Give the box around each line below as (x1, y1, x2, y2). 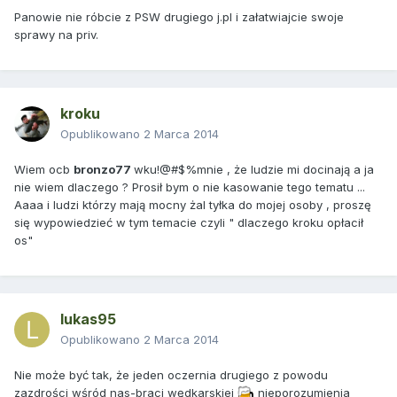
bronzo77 (74, 162, 134, 177)
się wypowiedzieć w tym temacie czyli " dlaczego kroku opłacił (14, 215, 363, 230)
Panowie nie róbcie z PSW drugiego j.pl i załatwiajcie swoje (14, 10, 344, 25)
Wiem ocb (14, 162, 74, 177)
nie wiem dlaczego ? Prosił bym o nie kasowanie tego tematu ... (14, 180, 365, 195)
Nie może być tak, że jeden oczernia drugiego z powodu (14, 368, 328, 383)
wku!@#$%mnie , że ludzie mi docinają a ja (134, 162, 374, 177)
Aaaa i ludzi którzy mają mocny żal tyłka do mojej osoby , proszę (14, 198, 371, 213)
